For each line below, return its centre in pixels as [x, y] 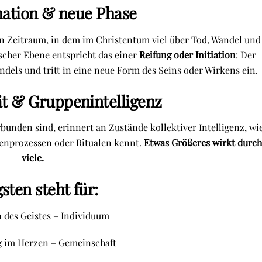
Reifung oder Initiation [187, 54]
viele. [32, 158]
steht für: [65, 189]
